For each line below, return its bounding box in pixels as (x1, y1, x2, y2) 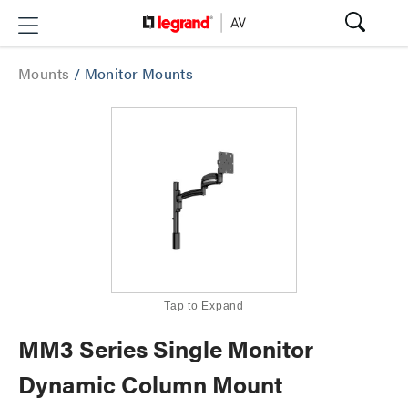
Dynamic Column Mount (18, 367, 282, 401)
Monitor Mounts (84, 63, 194, 84)
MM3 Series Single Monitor (18, 331, 313, 365)
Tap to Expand (164, 300, 244, 312)
